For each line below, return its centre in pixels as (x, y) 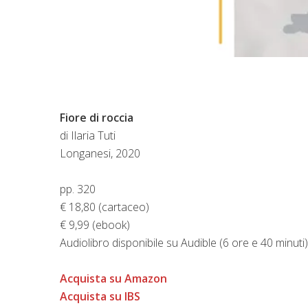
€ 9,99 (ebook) (95, 224)
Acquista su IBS (100, 296)
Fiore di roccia (97, 117)
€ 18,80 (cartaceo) (104, 207)
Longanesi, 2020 (100, 153)
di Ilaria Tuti (88, 135)
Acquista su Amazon (113, 278)
